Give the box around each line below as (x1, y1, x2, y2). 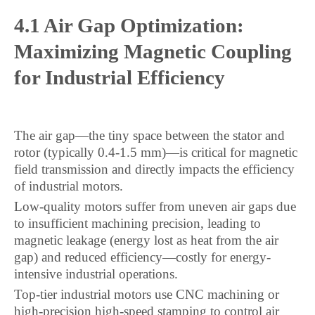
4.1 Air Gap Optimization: (14, 14, 244, 37)
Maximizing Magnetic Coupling (14, 40, 292, 63)
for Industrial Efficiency (14, 66, 225, 89)
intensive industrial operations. (14, 266, 178, 281)
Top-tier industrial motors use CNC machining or (14, 287, 279, 302)
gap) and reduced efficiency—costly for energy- (14, 250, 271, 264)
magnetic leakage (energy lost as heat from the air (14, 233, 278, 247)
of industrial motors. (14, 179, 123, 193)
